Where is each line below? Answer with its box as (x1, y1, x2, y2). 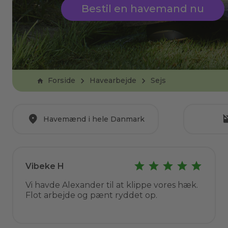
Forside (48, 76, 75, 85)
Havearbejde (90, 76, 136, 85)
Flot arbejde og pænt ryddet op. (25, 190, 157, 200)
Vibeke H (25, 161, 64, 171)
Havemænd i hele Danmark (43, 115, 145, 124)
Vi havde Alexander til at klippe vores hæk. (25, 180, 198, 190)
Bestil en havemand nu (81, 3, 204, 15)
